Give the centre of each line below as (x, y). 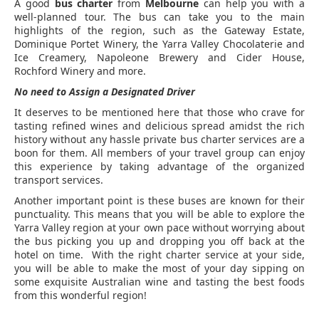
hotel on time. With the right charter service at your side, (159, 255)
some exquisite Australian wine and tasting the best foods (159, 282)
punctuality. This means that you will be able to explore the (159, 214)
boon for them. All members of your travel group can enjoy (159, 153)
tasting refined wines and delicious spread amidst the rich (159, 126)
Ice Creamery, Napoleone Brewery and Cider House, (159, 58)
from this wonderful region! (80, 296)
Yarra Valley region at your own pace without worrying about (159, 228)
